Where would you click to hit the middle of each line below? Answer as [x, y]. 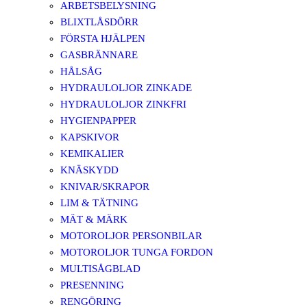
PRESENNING [92, 285]
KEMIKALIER [92, 153]
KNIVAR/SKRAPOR [105, 186]
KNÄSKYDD [89, 170]
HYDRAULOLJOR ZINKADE [126, 88]
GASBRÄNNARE [99, 55]
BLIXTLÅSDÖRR [99, 22]
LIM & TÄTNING [99, 203]
